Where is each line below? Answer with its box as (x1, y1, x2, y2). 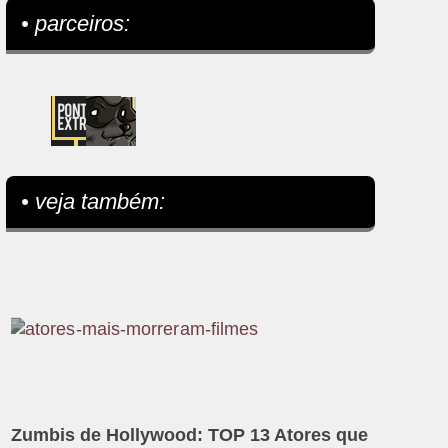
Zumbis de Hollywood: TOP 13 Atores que (11, 425, 369, 446)
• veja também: (21, 189, 166, 215)
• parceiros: (21, 11, 131, 37)
